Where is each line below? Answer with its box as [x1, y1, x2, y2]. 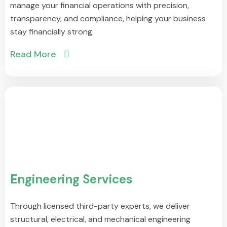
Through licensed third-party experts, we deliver [10, 200, 190, 211]
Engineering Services [10, 171, 132, 187]
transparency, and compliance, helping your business [10, 13, 206, 24]
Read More [10, 48, 56, 60]
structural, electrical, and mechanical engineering [10, 213, 191, 224]
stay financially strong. [10, 26, 94, 37]
